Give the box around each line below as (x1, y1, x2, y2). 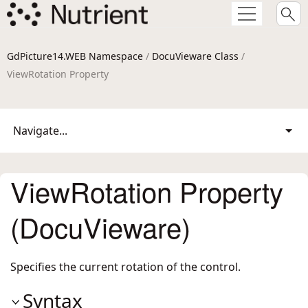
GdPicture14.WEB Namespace (7, 49, 143, 63)
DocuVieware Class (152, 49, 239, 63)
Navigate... (13, 123, 67, 138)
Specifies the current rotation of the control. (10, 259, 241, 274)
